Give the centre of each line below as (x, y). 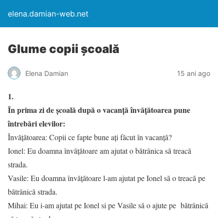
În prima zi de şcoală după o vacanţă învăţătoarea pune (99, 110)
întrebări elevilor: (36, 123)
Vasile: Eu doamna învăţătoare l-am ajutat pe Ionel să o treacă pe (107, 178)
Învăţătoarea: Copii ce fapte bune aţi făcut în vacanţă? (90, 137)
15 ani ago (194, 73)
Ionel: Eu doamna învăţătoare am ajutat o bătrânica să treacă (100, 151)
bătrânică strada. (33, 191)
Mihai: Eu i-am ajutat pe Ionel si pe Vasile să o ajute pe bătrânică (108, 205)
